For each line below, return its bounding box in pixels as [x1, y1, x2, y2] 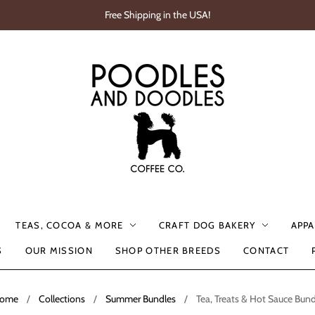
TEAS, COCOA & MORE [15, 219, 124, 231]
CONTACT [243, 245, 290, 256]
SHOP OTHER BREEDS [115, 245, 221, 256]
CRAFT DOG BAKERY [158, 219, 256, 231]
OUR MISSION [25, 245, 93, 256]
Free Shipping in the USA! [105, 8, 210, 21]
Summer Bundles [105, 292, 176, 305]
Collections [38, 292, 85, 305]
